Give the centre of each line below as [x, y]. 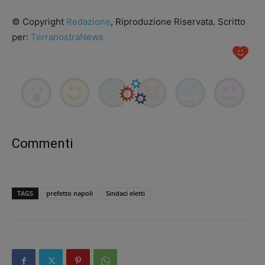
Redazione [88, 22]
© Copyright [39, 22]
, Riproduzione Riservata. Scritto [178, 22]
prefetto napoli [70, 193]
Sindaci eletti [125, 193]
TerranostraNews [67, 37]
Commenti [42, 144]
